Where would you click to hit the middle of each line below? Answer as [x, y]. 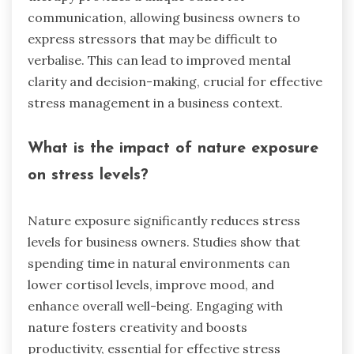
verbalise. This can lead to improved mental [159, 60]
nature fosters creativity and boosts [137, 327]
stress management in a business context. [155, 103]
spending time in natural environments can [159, 263]
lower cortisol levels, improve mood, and [151, 284]
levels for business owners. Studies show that [164, 241]
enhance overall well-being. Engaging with [155, 305]
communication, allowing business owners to [164, 18]
